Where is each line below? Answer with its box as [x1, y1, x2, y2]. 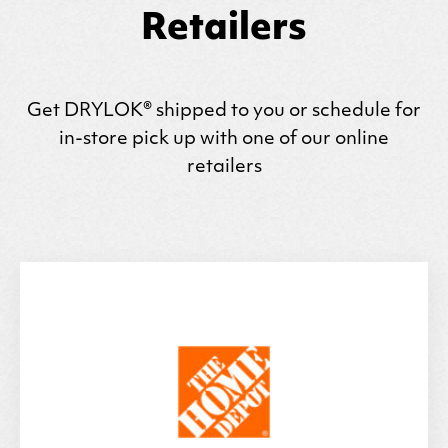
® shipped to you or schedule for [143, 102, 421, 121]
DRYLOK [64, 102, 143, 121]
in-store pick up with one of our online [59, 130, 389, 149]
